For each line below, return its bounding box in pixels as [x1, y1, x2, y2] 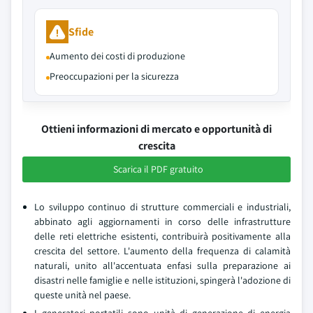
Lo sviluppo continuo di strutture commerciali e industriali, [34, 201, 291, 213]
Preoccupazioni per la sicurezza [50, 70, 179, 82]
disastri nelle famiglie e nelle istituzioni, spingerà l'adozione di [34, 274, 291, 286]
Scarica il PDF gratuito [112, 163, 203, 175]
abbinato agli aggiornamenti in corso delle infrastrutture [34, 215, 291, 228]
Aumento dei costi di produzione [50, 50, 185, 62]
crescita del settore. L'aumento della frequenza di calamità [34, 245, 291, 257]
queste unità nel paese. [34, 289, 131, 301]
